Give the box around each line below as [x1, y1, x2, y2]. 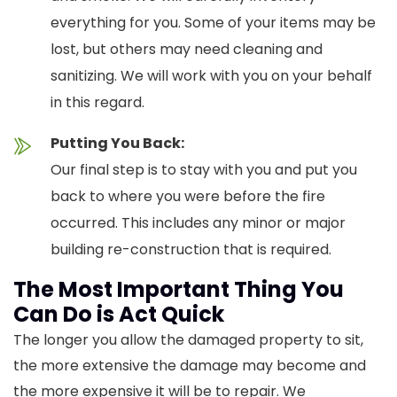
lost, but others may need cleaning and [51, 39, 323, 60]
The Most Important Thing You [13, 275, 344, 305]
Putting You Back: [51, 133, 184, 154]
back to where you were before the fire [51, 186, 325, 207]
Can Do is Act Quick [13, 300, 224, 330]
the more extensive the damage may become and [13, 355, 366, 377]
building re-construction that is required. [51, 239, 331, 261]
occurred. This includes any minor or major [51, 213, 346, 234]
